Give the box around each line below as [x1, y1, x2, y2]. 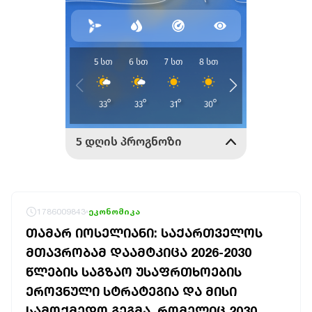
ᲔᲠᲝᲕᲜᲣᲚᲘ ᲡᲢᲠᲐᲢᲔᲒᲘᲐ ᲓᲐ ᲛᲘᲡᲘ [26, 283, 237, 299]
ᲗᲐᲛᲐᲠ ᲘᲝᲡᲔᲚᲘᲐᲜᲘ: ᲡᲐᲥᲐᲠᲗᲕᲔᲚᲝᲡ [26, 225, 263, 240]
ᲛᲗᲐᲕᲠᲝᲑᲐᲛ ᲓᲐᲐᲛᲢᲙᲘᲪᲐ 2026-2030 [26, 244, 251, 260]
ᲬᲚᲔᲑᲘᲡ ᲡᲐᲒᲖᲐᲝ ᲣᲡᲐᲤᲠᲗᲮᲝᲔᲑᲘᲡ [26, 264, 242, 279]
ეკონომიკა [88, 206, 140, 217]
